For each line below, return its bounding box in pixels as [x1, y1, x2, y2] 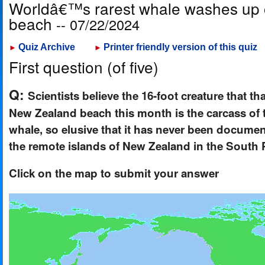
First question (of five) [9, 56, 159, 77]
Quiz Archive [18, 42, 75, 52]
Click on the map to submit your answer [9, 165, 219, 181]
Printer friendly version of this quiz [104, 42, 257, 52]
